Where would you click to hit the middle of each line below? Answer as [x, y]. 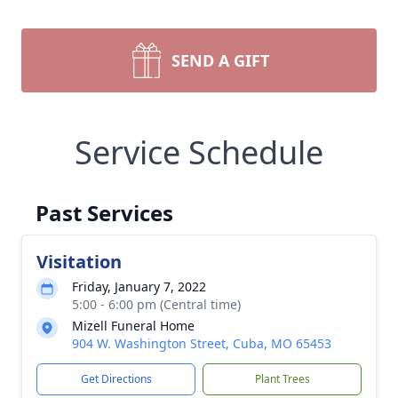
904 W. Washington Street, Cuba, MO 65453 [202, 343]
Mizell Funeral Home [133, 326]
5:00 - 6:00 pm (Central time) [156, 304]
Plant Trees [282, 379]
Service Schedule [199, 152]
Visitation [79, 262]
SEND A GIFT [220, 60]
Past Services [104, 213]
